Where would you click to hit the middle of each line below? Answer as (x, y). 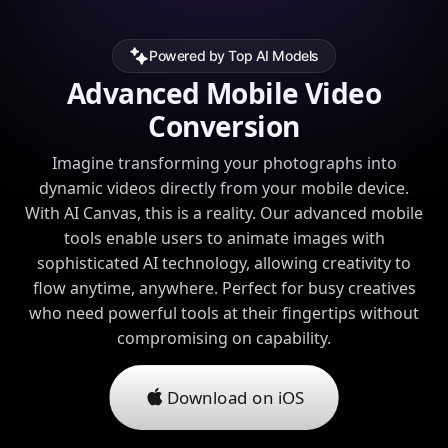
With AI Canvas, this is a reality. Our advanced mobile (224, 212)
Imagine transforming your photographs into (224, 162)
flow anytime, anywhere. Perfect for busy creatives (224, 287)
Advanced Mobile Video (224, 92)
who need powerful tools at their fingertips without (224, 312)
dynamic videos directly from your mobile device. (224, 187)
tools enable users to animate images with (224, 237)
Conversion (224, 125)
